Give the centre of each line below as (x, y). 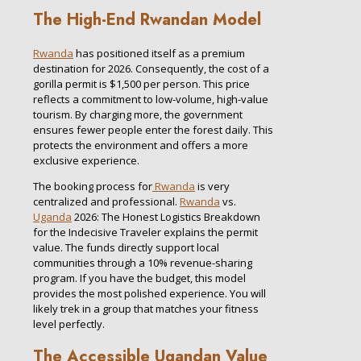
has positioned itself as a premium (159, 53)
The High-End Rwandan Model (147, 19)
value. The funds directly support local (126, 247)
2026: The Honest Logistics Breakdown (166, 216)
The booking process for (93, 186)
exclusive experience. (86, 160)
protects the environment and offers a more (141, 145)
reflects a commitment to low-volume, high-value (151, 99)
